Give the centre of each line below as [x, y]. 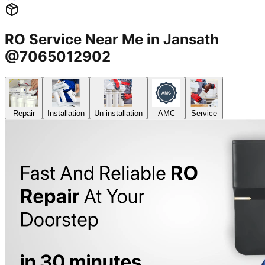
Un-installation [118, 114]
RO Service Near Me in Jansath [112, 40]
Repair [24, 114]
